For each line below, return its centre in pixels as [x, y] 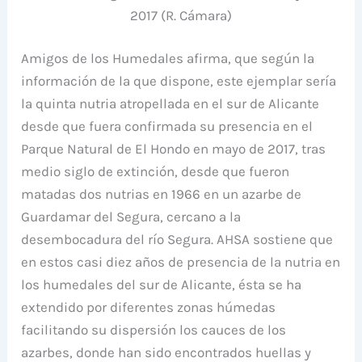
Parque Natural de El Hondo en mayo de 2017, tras [174, 149]
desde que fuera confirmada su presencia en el [167, 126]
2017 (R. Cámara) [181, 15]
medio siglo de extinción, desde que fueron [156, 172]
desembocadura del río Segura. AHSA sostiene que [177, 240]
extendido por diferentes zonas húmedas [149, 307]
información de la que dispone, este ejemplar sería [179, 81]
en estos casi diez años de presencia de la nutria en [181, 262]
